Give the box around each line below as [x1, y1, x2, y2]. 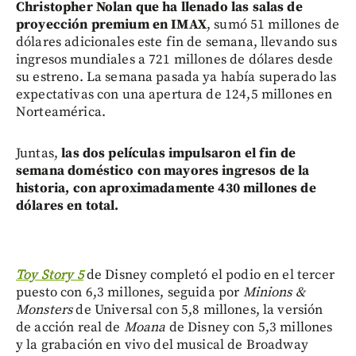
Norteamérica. [16, 103, 106, 121]
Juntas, [16, 144, 62, 162]
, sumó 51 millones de [206, 15, 340, 33]
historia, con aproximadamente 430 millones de [16, 179, 316, 197]
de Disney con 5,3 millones [165, 318, 333, 336]
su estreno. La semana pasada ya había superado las [16, 68, 337, 86]
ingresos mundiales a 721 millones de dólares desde [16, 50, 334, 68]
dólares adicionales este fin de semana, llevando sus [16, 33, 337, 51]
